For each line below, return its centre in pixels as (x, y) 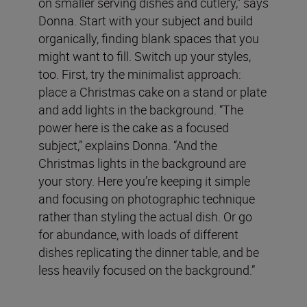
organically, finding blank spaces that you (149, 39)
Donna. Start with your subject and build (146, 21)
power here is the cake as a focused (134, 128)
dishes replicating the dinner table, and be (149, 253)
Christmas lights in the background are (142, 163)
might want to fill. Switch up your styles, (145, 57)
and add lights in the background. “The (141, 110)
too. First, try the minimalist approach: (140, 74)
